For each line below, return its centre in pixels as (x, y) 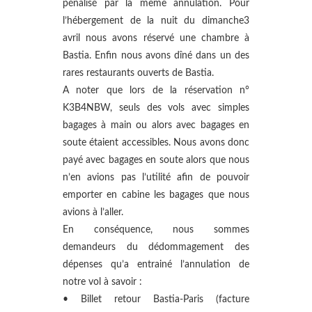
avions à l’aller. (93, 212)
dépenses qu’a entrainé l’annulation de (156, 265)
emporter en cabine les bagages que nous (156, 195)
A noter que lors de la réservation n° (156, 91)
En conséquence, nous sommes (156, 230)
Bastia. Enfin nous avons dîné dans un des (156, 56)
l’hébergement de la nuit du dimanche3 (156, 21)
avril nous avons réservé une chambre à (156, 38)
